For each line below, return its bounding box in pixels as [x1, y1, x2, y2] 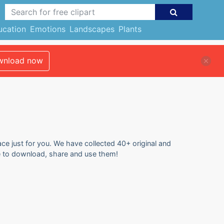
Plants [118, 24, 141, 34]
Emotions [29, 24, 65, 34]
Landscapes [69, 24, 114, 34]
